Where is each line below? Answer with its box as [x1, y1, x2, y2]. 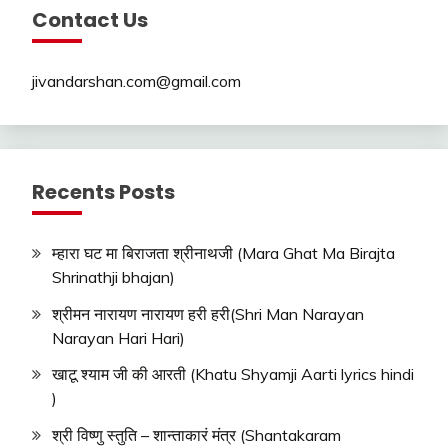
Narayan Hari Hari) [52, 327, 185, 348]
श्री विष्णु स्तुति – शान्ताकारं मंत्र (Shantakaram [52, 425, 341, 446]
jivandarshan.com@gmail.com [32, 70, 241, 91]
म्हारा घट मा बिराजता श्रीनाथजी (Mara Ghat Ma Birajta [52, 242, 395, 263]
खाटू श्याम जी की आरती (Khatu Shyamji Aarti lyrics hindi [52, 364, 414, 385]
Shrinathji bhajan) [52, 266, 175, 287]
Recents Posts [32, 177, 175, 206]
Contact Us [32, 5, 148, 34]
